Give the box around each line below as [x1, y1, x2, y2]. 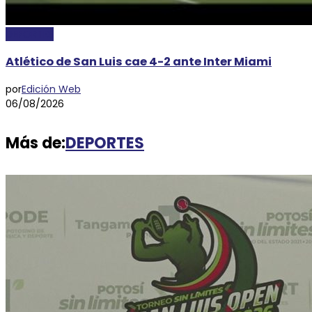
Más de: [6, 132, 65, 154]
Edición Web [22, 81, 81, 96]
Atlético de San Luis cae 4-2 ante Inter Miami [6, 54, 272, 70]
